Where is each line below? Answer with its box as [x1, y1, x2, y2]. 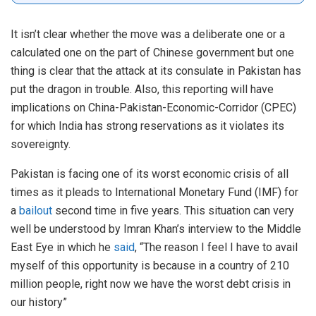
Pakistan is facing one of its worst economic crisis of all [11, 166, 288, 181]
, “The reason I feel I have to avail [135, 240, 298, 254]
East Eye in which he [11, 240, 114, 254]
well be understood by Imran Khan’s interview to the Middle [11, 221, 301, 236]
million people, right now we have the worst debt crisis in [11, 276, 291, 291]
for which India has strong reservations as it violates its [11, 119, 284, 133]
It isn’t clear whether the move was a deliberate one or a [11, 27, 285, 41]
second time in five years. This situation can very [52, 203, 294, 217]
